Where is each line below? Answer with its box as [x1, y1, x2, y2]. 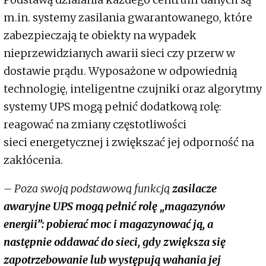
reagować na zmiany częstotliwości [4, 118, 186, 132]
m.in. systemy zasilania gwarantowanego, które [4, 11, 252, 25]
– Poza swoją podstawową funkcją [4, 182, 172, 196]
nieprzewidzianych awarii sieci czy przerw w [4, 46, 235, 61]
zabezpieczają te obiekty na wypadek [4, 28, 197, 43]
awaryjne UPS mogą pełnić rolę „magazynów [4, 199, 225, 214]
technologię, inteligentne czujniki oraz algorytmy [4, 82, 262, 96]
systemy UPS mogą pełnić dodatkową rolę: [4, 100, 221, 114]
